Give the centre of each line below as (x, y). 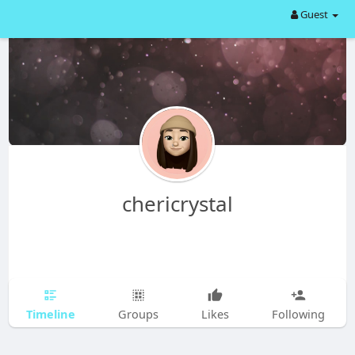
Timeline (50, 313)
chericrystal (177, 204)
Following (298, 314)
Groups (138, 314)
